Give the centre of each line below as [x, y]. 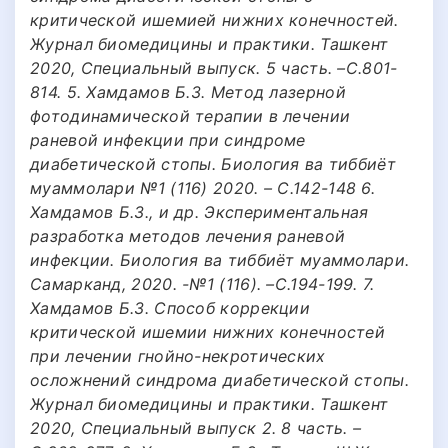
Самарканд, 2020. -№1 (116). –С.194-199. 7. [202, 283]
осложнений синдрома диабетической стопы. [219, 379]
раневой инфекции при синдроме [168, 139]
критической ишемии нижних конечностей [208, 331]
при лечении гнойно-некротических [178, 355]
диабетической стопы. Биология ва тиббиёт [213, 163]
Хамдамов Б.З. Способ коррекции [170, 307]
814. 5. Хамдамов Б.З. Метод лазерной [188, 91]
